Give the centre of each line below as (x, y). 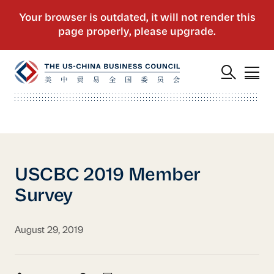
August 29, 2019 (49, 231)
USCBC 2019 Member (108, 176)
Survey (44, 196)
